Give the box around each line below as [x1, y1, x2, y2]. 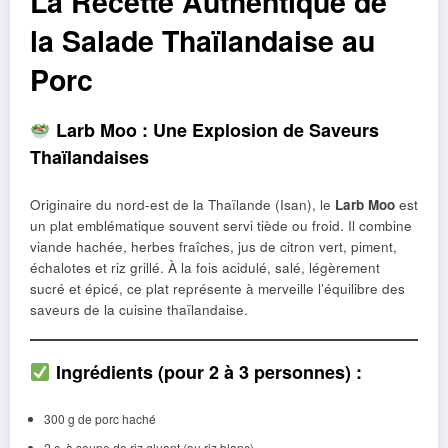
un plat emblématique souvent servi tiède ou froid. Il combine [30, 215, 412, 235]
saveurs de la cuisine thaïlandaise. [30, 299, 248, 319]
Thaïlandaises [30, 144, 149, 171]
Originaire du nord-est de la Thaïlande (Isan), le [30, 194, 335, 214]
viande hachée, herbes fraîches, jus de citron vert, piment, [30, 236, 397, 256]
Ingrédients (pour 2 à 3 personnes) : [50, 359, 362, 386]
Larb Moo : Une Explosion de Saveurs [50, 117, 379, 144]
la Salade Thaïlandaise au [30, 20, 375, 62]
